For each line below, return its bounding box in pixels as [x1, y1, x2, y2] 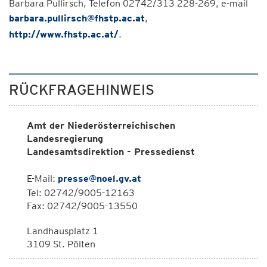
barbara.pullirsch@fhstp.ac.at [9, 13, 145, 24]
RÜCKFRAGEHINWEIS [9, 81, 154, 98]
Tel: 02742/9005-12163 [27, 187, 135, 198]
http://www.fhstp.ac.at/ [9, 29, 119, 40]
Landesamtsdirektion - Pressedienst [27, 146, 195, 157]
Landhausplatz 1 [27, 225, 98, 237]
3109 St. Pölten [27, 238, 95, 250]
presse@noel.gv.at [58, 173, 141, 184]
